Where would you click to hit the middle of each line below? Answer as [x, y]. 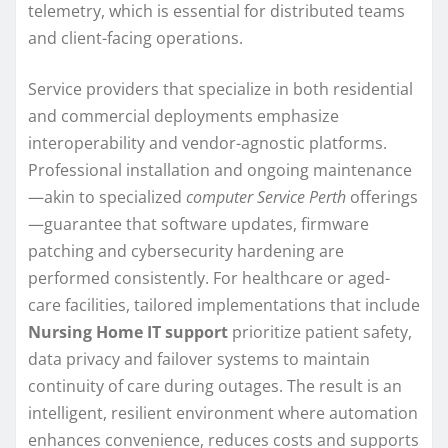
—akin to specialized [107, 196]
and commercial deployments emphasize [183, 115]
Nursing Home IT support [128, 331]
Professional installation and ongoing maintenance [220, 169]
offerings [382, 196]
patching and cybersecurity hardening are [186, 250]
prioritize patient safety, [320, 331]
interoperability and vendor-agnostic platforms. [207, 142]
